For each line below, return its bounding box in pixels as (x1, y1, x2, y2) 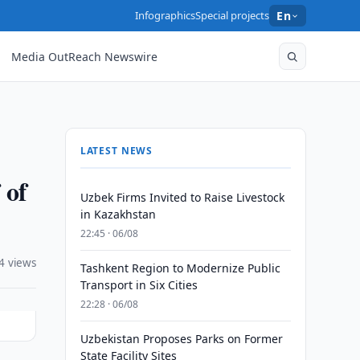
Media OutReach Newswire (11, 48, 158, 64)
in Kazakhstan (80, 207, 156, 222)
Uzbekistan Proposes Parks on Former (80, 331, 283, 346)
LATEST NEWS (80, 144, 153, 157)
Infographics (135, 8, 196, 22)
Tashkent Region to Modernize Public (80, 260, 280, 276)
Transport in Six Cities (80, 277, 198, 292)
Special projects (195, 8, 270, 22)
